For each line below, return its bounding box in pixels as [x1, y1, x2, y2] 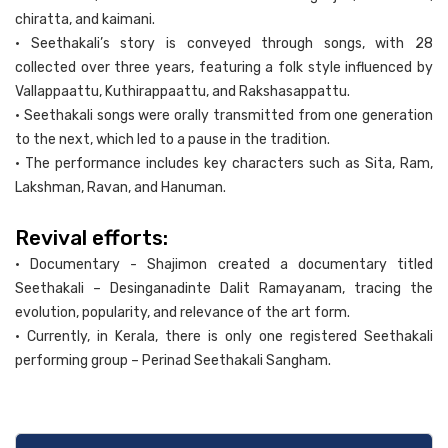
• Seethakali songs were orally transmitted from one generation [15, 106, 433, 124]
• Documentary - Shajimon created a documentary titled [15, 255, 433, 273]
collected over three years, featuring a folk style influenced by [15, 58, 433, 76]
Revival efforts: [15, 224, 168, 250]
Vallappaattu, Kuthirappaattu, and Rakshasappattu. [15, 82, 350, 100]
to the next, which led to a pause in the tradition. [15, 130, 330, 148]
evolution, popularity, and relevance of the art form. [15, 303, 350, 321]
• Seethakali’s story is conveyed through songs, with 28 [15, 34, 433, 52]
